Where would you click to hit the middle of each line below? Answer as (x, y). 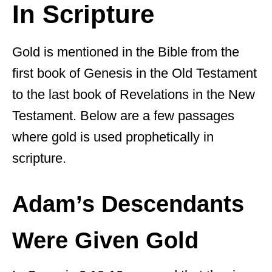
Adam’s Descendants (128, 204)
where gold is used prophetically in (113, 137)
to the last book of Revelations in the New (134, 94)
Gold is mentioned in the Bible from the (126, 52)
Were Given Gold (105, 240)
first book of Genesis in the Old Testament (134, 73)
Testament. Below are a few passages (123, 115)
